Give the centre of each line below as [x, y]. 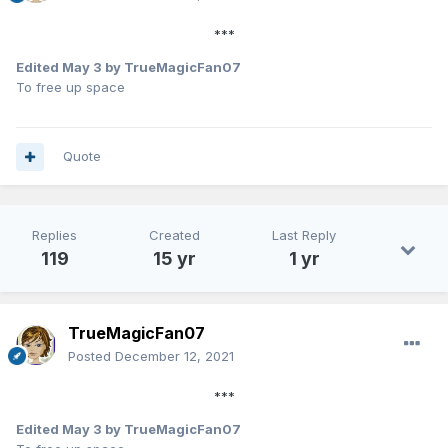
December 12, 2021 [174, 356]
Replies [54, 235]
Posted [91, 356]
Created [174, 235]
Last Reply [304, 235]
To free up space [70, 87]
